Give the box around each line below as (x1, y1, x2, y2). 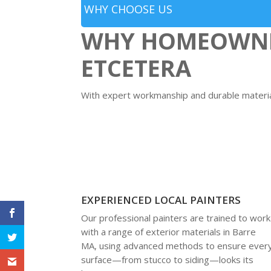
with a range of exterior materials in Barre (81, 225, 256, 238)
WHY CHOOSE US (84, 1, 173, 16)
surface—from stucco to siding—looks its (81, 253, 254, 266)
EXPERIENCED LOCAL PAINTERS (81, 192, 241, 207)
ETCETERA (81, 51, 192, 83)
